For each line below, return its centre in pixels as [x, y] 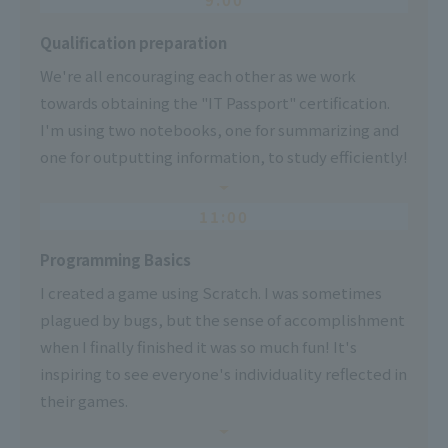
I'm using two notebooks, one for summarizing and [219, 129]
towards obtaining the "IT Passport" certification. [215, 102]
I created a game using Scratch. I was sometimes [211, 292]
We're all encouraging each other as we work [198, 75]
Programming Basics [115, 259]
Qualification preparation [133, 42]
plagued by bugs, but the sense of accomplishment [222, 319]
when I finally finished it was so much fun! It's [198, 346]
